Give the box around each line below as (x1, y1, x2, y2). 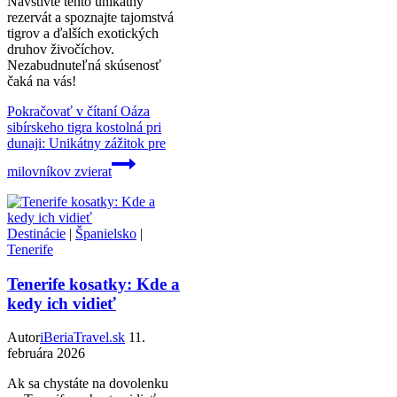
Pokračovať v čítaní (7, 103, 117, 119)
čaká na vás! (7, 73, 76, 89)
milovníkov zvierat (7, 163, 112, 179)
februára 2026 (7, 346, 85, 362)
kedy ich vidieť (7, 293, 116, 313)
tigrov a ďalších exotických (7, 25, 159, 41)
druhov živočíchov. (7, 41, 114, 57)
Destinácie (7, 225, 66, 241)
